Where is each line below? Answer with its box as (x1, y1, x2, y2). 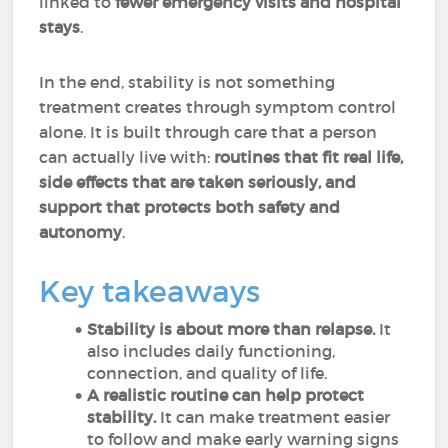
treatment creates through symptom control (39, 97, 397, 117)
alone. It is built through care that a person (39, 122, 378, 142)
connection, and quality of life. (87, 363, 328, 383)
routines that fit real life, (214, 147, 404, 167)
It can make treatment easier (160, 407, 391, 427)
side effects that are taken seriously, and (39, 172, 357, 192)
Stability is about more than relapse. (87, 319, 380, 339)
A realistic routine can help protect (87, 385, 365, 405)
